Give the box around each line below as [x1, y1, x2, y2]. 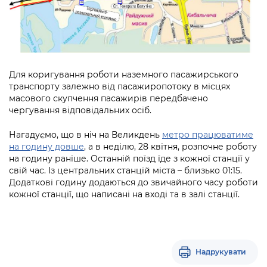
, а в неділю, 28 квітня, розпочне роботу [84, 141, 257, 152]
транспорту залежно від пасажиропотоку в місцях [9, 80, 230, 92]
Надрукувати [195, 247, 246, 256]
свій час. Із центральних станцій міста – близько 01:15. [9, 164, 242, 176]
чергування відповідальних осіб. [9, 104, 151, 116]
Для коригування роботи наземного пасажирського [9, 69, 238, 80]
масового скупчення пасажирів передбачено [9, 92, 208, 104]
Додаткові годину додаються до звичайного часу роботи [9, 176, 258, 188]
